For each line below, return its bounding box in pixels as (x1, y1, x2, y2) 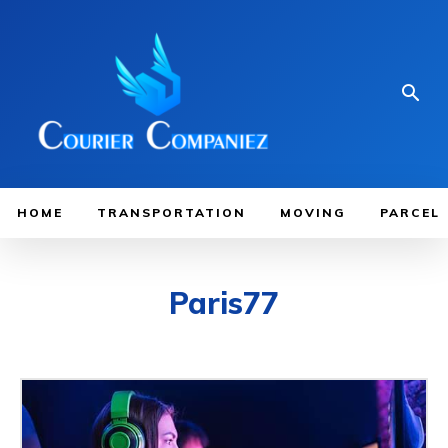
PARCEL (380, 204, 440, 220)
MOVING (280, 204, 346, 220)
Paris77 (169, 283, 279, 322)
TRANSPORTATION (97, 204, 246, 220)
